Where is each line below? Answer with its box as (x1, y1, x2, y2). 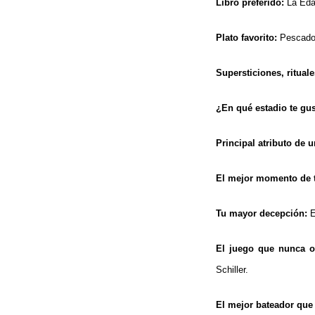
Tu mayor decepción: (216, 207, 307, 219)
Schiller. (216, 264, 248, 275)
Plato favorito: (216, 32, 277, 43)
